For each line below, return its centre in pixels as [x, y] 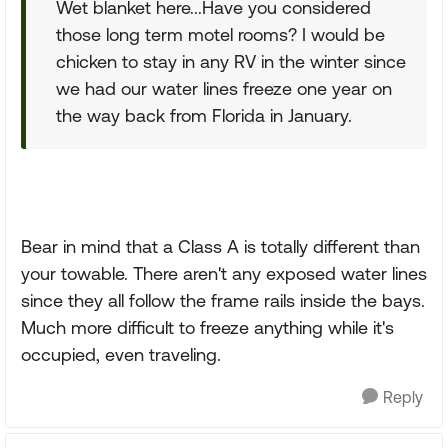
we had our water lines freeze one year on [224, 88]
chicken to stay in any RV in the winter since [231, 61]
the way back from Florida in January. [204, 115]
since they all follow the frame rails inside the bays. [223, 300]
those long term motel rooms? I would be [220, 34]
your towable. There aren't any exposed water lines [224, 273]
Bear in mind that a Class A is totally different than [220, 246]
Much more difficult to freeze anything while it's [207, 327]
